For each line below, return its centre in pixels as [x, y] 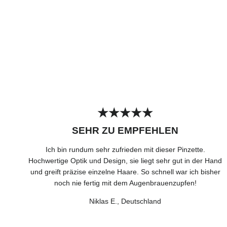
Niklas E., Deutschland [125, 201]
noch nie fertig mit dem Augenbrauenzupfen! [125, 183]
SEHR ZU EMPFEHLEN [125, 130]
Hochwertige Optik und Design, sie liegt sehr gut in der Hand [125, 160]
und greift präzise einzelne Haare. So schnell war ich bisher [125, 172]
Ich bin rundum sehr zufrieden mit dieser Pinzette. [125, 149]
